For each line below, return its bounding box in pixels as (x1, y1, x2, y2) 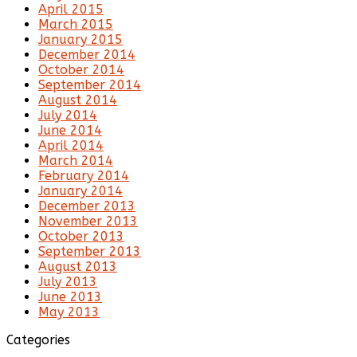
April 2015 (38, 2, 104, 18)
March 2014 (38, 153, 113, 169)
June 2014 (38, 123, 102, 139)
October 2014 (38, 62, 124, 78)
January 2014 (38, 183, 123, 199)
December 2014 (38, 47, 135, 63)
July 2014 (38, 108, 97, 124)
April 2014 (38, 138, 104, 154)
